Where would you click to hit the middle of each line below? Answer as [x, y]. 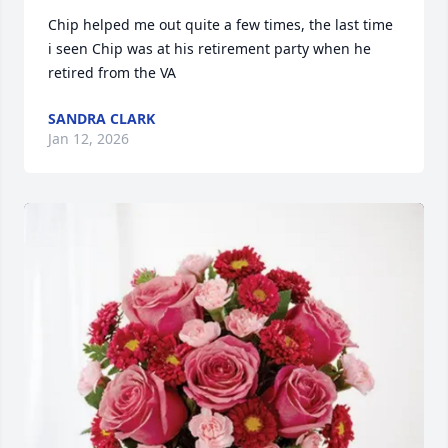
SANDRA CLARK [101, 118]
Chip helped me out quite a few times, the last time [220, 24]
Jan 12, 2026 [88, 138]
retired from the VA [112, 72]
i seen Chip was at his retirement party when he [209, 48]
